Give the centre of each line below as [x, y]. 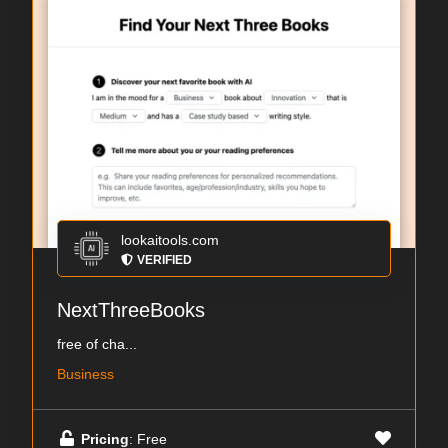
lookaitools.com [170, 240]
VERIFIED [164, 260]
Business [85, 374]
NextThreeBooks [131, 310]
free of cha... [97, 344]
